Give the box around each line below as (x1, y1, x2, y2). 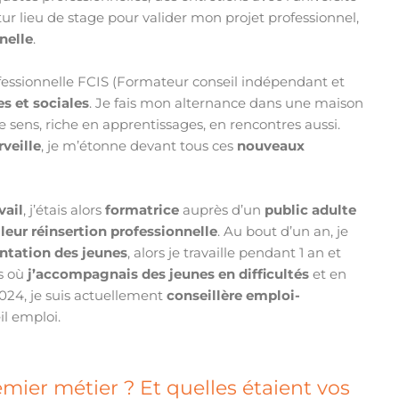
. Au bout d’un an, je (217, 223, 349, 240)
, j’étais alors (23, 201, 106, 219)
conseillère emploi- (167, 287, 301, 305)
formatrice (105, 201, 180, 219)
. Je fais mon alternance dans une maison (89, 94, 364, 112)
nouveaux (237, 137, 305, 155)
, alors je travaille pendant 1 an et (127, 244, 342, 262)
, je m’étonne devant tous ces (41, 137, 238, 155)
